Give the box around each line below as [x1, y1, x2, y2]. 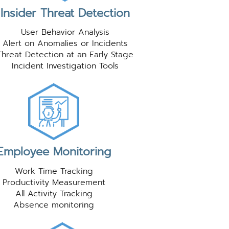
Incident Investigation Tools [11, 60, 119, 73]
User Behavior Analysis [20, 26, 109, 39]
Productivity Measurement [2, 176, 105, 189]
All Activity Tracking [15, 187, 93, 200]
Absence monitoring [13, 198, 94, 211]
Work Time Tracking [14, 165, 93, 177]
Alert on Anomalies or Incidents [2, 37, 128, 50]
